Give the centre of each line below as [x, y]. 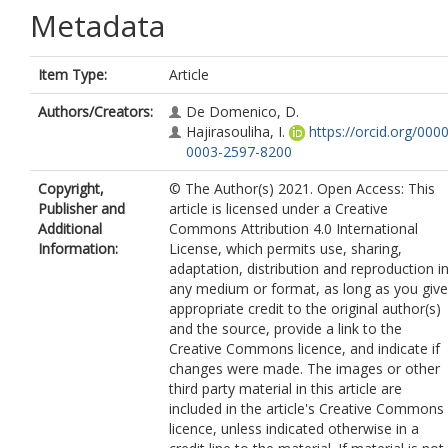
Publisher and [81, 208]
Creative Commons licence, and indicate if [304, 348]
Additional [70, 228]
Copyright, [71, 188]
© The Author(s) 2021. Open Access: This [302, 188]
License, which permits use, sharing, [285, 248]
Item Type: [72, 74]
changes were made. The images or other [304, 368]
